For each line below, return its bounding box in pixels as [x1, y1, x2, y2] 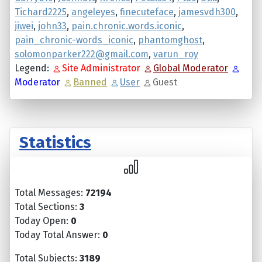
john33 [38, 20, 67, 32]
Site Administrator [62, 63, 143, 74]
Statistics [19, 133, 91, 153]
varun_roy [153, 49, 198, 60]
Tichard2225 [15, 6, 67, 18]
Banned [73, 77, 107, 88]
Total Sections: [15, 201, 80, 213]
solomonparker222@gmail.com [15, 49, 149, 60]
